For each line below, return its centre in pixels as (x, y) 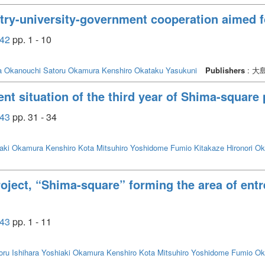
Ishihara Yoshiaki (41, 252)
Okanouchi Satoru (35, 70)
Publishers (225, 70)
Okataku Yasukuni (166, 70)
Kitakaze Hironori (223, 147)
